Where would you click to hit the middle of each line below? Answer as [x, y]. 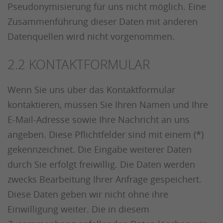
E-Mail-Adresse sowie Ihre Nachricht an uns [99, 119]
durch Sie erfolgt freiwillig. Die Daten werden [101, 164]
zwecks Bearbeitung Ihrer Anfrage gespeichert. [105, 179]
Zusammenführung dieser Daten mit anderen [103, 21]
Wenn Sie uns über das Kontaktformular [91, 90]
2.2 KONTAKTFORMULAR [79, 64]
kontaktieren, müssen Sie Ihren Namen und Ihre [108, 105]
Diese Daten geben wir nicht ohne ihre [88, 194]
